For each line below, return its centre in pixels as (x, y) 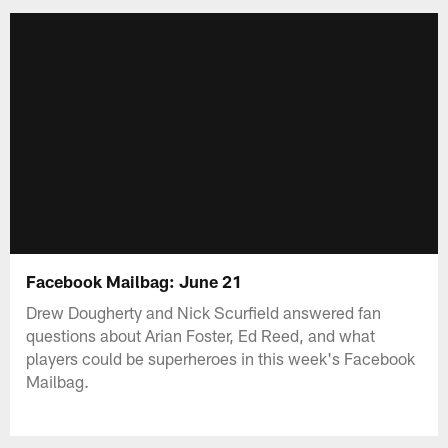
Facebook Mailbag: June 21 (134, 280)
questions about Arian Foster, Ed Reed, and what (201, 334)
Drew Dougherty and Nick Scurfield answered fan (204, 311)
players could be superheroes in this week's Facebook (221, 357)
